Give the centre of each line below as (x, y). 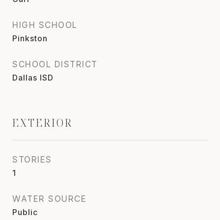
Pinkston (30, 38)
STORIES (32, 159)
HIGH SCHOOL (45, 25)
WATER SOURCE (49, 199)
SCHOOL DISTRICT (55, 64)
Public (25, 212)
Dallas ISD (33, 77)
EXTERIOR (42, 123)
